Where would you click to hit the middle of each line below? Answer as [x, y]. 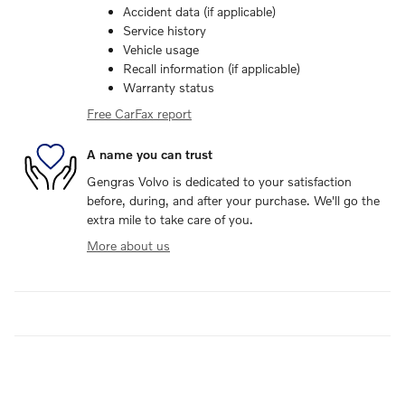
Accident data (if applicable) [199, 11]
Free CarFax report [139, 113]
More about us [128, 245]
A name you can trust [150, 155]
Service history [165, 30]
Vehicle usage [161, 49]
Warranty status [169, 87]
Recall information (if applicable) [212, 68]
